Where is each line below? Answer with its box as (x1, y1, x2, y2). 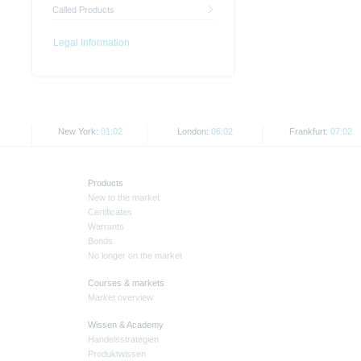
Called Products (52, 5, 114, 15)
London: (177, 127, 211, 137)
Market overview (88, 293, 153, 303)
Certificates (88, 207, 132, 218)
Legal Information (53, 37, 130, 49)
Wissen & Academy (88, 320, 164, 330)
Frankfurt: (288, 127, 330, 137)
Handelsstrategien (88, 334, 159, 345)
